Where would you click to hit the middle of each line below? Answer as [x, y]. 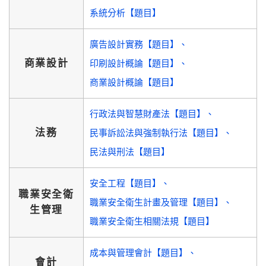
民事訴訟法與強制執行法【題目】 [156, 133]
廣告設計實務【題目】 [134, 44]
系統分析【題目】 [125, 13]
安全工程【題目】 [125, 183]
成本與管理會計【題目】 [139, 253]
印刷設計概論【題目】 [134, 63]
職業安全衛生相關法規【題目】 [152, 221]
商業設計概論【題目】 [134, 82]
